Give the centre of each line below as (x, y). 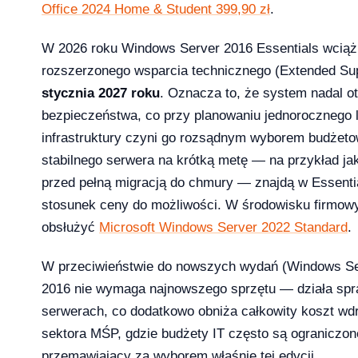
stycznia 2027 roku (101, 93)
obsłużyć (70, 227)
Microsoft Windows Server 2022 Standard (223, 227)
